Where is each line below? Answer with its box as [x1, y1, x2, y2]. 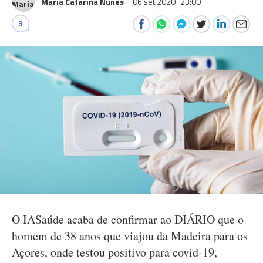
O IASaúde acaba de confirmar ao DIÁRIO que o [12, 211, 244, 227]
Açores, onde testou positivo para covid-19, [12, 244, 217, 260]
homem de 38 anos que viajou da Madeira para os [12, 228, 248, 244]
